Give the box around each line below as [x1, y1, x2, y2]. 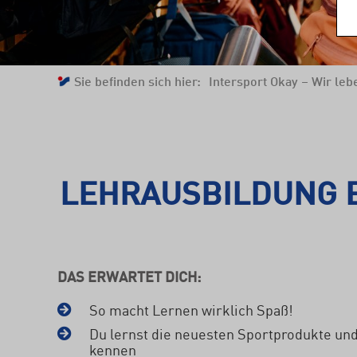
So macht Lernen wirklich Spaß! [89, 299, 293, 320]
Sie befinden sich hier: [74, 71, 201, 90]
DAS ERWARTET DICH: [57, 265, 201, 286]
